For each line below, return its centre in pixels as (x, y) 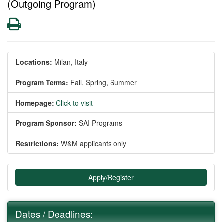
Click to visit (74, 102)
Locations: (34, 62)
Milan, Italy (71, 62)
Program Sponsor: (46, 123)
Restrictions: (37, 143)
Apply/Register (111, 177)
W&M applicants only (93, 143)
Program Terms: (42, 82)
